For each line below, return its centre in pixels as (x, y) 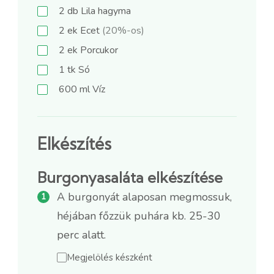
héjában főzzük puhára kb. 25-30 (139, 216)
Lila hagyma (105, 11)
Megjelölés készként (109, 257)
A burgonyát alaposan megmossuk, (144, 197)
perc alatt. (81, 235)
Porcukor (98, 50)
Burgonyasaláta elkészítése (130, 177)
